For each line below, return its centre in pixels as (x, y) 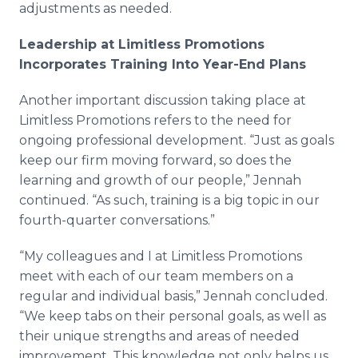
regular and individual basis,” (111, 296)
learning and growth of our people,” (136, 180)
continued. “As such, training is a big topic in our (169, 200)
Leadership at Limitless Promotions (142, 44)
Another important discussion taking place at (163, 100)
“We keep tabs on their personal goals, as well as (173, 316)
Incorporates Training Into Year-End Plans (163, 64)
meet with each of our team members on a (156, 276)
